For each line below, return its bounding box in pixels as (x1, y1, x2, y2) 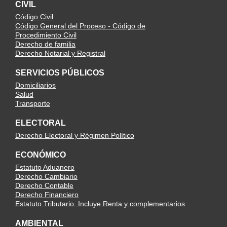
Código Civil (15, 13, 53, 21)
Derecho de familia (15, 40, 75, 48)
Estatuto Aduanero (15, 163, 74, 171)
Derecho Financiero (15, 191, 79, 199)
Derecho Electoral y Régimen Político (15, 131, 134, 139)
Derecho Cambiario (15, 172, 78, 180)
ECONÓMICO (15, 150, 66, 159)
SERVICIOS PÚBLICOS (15, 68, 104, 77)
